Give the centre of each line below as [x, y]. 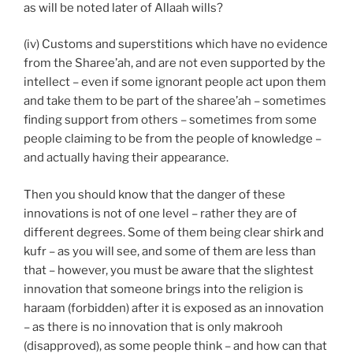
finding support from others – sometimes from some [170, 120]
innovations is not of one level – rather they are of [160, 213]
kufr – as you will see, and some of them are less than [170, 251]
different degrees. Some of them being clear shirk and [174, 232]
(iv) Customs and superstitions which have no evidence [176, 45]
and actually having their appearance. [126, 158]
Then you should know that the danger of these [154, 194]
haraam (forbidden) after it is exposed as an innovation [174, 308]
